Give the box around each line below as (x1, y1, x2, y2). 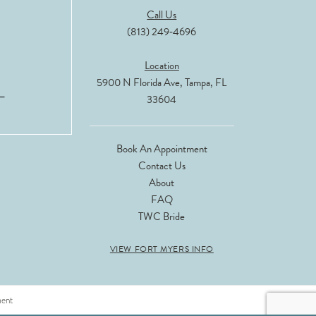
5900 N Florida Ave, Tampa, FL (97, 75, 227, 91)
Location (144, 58, 179, 74)
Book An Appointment (116, 141, 207, 157)
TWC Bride (138, 209, 186, 225)
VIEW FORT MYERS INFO (109, 243, 214, 256)
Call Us (147, 7, 177, 23)
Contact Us (138, 158, 186, 174)
